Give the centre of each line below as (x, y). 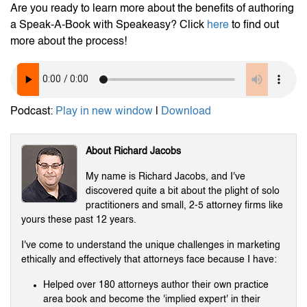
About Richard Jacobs (133, 151)
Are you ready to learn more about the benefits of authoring (152, 9)
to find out (254, 25)
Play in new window (104, 111)
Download (186, 111)
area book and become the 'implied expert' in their (152, 299)
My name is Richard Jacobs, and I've (165, 176)
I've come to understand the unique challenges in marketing (151, 245)
